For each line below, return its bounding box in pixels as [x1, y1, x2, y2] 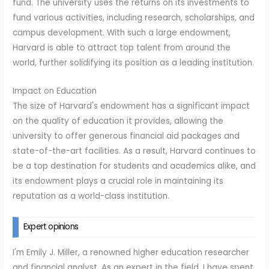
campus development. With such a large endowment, [13, 27, 231, 39]
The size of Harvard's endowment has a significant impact [13, 100, 250, 112]
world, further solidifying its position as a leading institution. [13, 57, 255, 69]
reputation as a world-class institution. [13, 190, 170, 202]
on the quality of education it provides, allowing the [13, 115, 224, 127]
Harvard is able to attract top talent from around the [13, 42, 231, 54]
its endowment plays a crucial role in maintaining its [13, 175, 224, 187]
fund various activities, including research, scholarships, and [13, 12, 255, 24]
